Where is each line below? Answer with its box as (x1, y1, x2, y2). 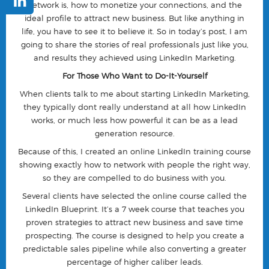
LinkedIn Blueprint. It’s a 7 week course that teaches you (25, 204, 244, 214)
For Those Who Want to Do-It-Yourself (62, 71, 207, 81)
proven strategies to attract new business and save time (26, 217, 243, 228)
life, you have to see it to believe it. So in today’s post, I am (22, 26, 247, 37)
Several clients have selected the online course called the (22, 191, 247, 201)
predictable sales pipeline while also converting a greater (23, 244, 246, 254)
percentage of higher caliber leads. (66, 257, 203, 267)
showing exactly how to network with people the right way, (19, 160, 250, 170)
